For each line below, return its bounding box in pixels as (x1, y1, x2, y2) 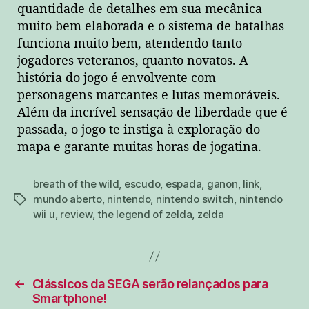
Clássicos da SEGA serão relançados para (32, 276, 268, 291)
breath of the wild (33, 177, 119, 190)
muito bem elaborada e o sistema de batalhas (17, 18, 284, 34)
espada (165, 177, 202, 190)
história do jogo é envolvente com (17, 70, 216, 86)
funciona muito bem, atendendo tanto (17, 35, 242, 52)
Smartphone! (32, 290, 107, 306)
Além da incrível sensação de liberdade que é (17, 104, 288, 121)
